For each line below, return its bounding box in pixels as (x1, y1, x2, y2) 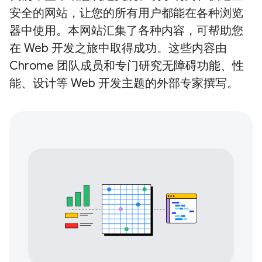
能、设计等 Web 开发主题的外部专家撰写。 (9, 75, 239, 91)
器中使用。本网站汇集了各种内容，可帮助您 (9, 23, 243, 38)
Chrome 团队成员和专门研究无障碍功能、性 (9, 58, 244, 73)
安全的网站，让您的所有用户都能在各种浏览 (9, 5, 243, 20)
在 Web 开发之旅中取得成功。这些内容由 (9, 40, 227, 56)
